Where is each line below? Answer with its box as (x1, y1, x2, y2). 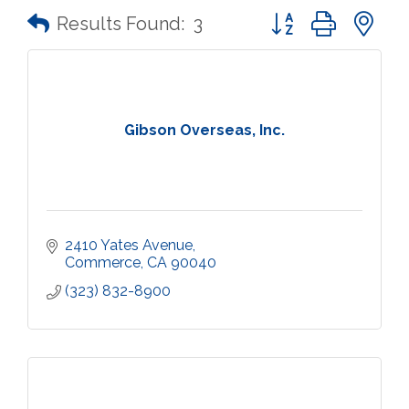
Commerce (65, 254, 141, 271)
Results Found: (57, 13, 184, 35)
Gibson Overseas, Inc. (124, 121, 285, 139)
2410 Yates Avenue (65, 236, 193, 254)
